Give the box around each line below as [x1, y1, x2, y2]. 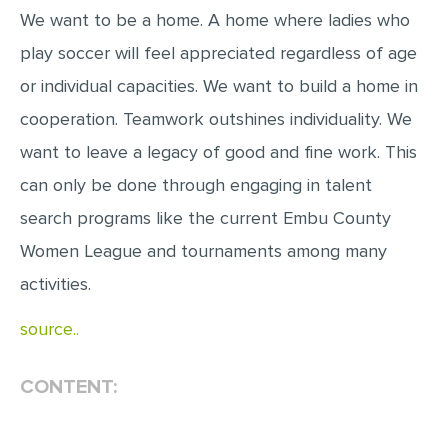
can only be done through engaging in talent [20, 174, 372, 196]
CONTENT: [20, 375, 117, 399]
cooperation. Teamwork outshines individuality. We [20, 108, 412, 130]
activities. [20, 273, 91, 295]
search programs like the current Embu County [20, 207, 391, 229]
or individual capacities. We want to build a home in [20, 75, 418, 97]
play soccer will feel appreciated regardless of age [20, 42, 417, 64]
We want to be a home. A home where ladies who [20, 9, 410, 31]
